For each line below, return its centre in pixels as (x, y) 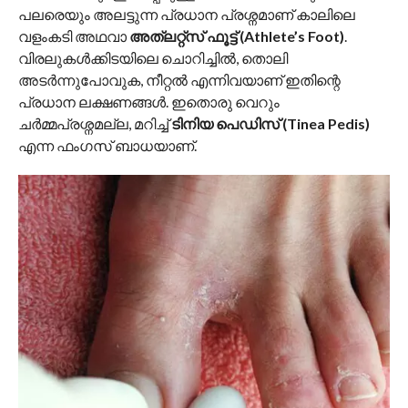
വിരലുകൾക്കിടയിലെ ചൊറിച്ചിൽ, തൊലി (153, 57)
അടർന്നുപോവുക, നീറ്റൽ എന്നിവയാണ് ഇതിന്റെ (179, 79)
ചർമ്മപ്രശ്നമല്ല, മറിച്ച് (94, 123)
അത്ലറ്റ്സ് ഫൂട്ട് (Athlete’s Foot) (236, 36)
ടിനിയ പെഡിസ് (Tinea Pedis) (270, 123)
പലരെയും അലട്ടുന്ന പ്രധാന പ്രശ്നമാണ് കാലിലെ (186, 14)
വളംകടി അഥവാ (73, 36)
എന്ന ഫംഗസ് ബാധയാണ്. (107, 145)
